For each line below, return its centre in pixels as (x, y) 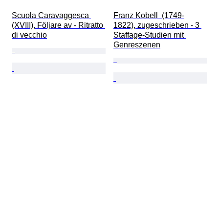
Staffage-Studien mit (150, 35)
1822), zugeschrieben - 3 (157, 25)
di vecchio (29, 35)
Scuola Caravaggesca (51, 16)
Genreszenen (137, 45)
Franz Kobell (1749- (149, 16)
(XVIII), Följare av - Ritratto (58, 25)
